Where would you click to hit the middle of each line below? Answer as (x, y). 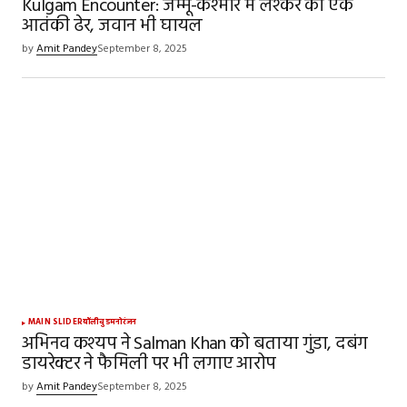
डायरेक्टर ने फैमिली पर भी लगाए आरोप (149, 365)
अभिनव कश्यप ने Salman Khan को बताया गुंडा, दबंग (195, 345)
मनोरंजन (123, 323)
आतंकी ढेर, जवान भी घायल (112, 27)
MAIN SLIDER (55, 323)
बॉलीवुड (96, 323)
